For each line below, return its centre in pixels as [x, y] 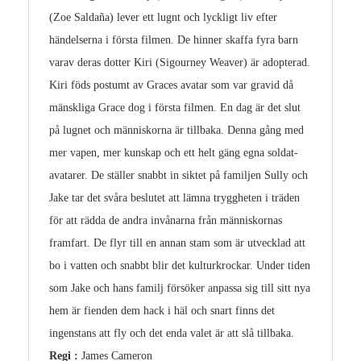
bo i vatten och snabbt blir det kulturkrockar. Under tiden [180, 265]
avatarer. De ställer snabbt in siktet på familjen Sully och [178, 175]
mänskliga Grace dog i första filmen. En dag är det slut [175, 107]
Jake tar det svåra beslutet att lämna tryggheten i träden [174, 197]
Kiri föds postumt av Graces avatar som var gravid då [171, 85]
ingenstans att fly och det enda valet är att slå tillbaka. [172, 333]
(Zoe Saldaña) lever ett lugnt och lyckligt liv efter [163, 17]
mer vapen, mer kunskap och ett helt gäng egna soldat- [174, 152]
